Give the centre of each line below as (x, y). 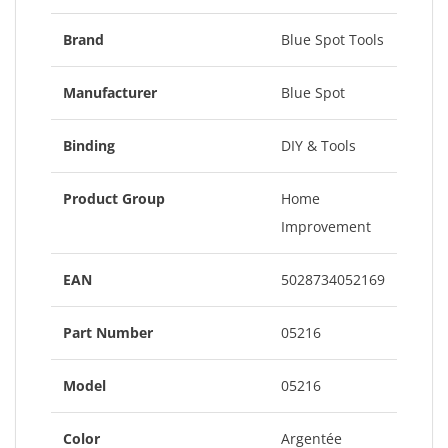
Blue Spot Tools (332, 39)
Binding (89, 145)
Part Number (108, 332)
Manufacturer (110, 92)
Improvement (326, 226)
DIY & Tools (318, 145)
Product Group (114, 198)
